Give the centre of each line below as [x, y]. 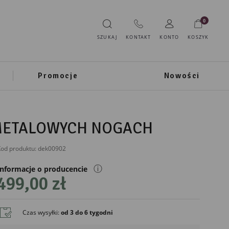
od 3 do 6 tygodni [87, 212]
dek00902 [52, 149]
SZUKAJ [107, 38]
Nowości [182, 75]
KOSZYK [198, 38]
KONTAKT [139, 38]
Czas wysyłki [40, 212]
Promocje [58, 75]
